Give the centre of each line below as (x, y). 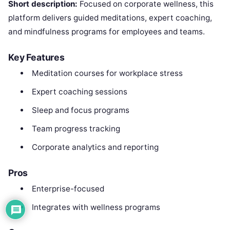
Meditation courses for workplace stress (107, 73)
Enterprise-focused (68, 188)
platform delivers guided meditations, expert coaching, (110, 18)
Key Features (36, 57)
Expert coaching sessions (79, 92)
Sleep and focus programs (80, 110)
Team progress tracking (76, 129)
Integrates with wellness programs (96, 207)
